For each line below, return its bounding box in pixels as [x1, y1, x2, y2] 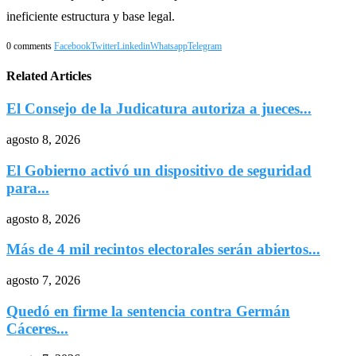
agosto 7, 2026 [6, 273, 80, 287]
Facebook [54, 40, 91, 52]
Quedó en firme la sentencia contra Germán [6, 302, 290, 319]
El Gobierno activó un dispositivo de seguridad [6, 161, 311, 179]
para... [6, 179, 49, 196]
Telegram [188, 40, 222, 52]
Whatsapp [150, 40, 188, 52]
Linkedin [117, 40, 150, 52]
